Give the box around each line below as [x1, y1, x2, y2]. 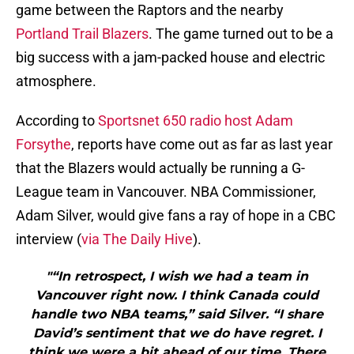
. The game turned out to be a [149, 25, 333, 43]
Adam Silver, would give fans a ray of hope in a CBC [16, 207, 336, 224]
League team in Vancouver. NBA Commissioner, [16, 183, 316, 201]
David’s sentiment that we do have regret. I [32, 326, 322, 341]
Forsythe [16, 136, 71, 153]
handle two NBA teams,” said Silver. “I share [31, 307, 323, 322]
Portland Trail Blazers [16, 25, 149, 43]
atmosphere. [16, 73, 96, 90]
